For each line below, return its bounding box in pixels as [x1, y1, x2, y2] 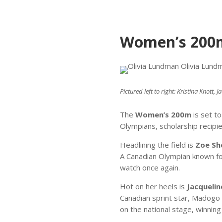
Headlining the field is [119, 139, 195, 150]
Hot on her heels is [119, 181, 187, 191]
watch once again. [119, 162, 180, 172]
